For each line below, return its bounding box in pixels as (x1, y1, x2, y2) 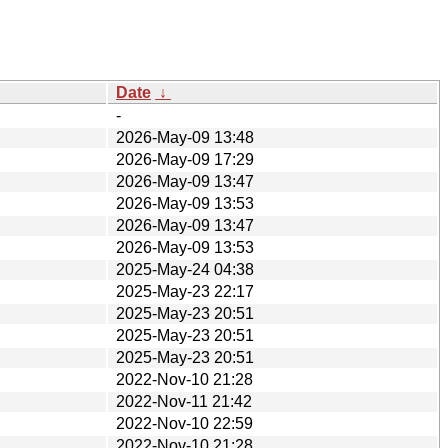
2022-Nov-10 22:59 (116, 414, 253, 432)
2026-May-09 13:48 (116, 128, 254, 146)
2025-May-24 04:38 (116, 260, 254, 278)
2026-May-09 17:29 (116, 150, 254, 168)
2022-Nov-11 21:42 (116, 392, 252, 410)
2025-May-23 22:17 (116, 282, 254, 300)
